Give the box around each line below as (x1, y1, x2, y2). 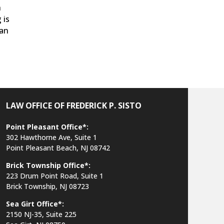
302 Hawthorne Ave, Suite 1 (5, 132, 97, 142)
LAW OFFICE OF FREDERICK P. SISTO (5, 100, 141, 111)
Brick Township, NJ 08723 (5, 181, 89, 191)
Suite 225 (45, 209, 76, 219)
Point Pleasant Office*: (5, 122, 88, 132)
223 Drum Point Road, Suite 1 (5, 171, 103, 181)
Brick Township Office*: (5, 160, 90, 170)
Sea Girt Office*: (5, 199, 64, 209)
